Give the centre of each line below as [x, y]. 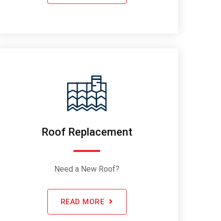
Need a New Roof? [87, 169]
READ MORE [82, 202]
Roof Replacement [87, 132]
